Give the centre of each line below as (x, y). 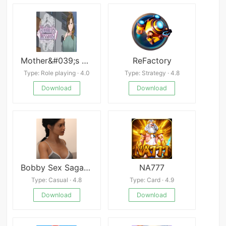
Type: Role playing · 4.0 (56, 73)
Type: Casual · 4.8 (57, 180)
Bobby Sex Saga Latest (87, 168)
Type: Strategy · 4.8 (152, 73)
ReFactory (152, 61)
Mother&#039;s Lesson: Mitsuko (85, 61)
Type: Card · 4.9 (152, 180)
